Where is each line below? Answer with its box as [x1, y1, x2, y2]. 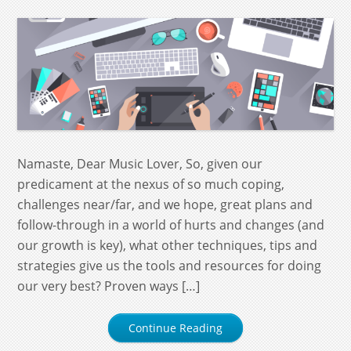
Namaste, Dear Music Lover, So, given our [17, 155, 263, 173]
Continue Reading [128, 320, 223, 336]
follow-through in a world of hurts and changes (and [17, 216, 325, 234]
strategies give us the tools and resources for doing [17, 257, 322, 275]
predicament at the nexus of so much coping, [17, 175, 285, 194]
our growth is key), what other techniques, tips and [17, 237, 318, 255]
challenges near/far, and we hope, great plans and [17, 196, 313, 214]
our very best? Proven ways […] [17, 277, 201, 295]
